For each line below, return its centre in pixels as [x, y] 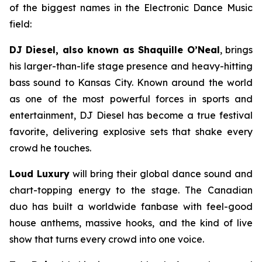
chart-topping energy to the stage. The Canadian [131, 190]
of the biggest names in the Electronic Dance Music [131, 8]
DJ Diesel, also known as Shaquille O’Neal [115, 50]
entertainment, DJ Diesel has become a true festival [131, 115]
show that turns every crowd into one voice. [107, 239]
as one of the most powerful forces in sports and [131, 99]
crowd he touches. [50, 148]
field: [20, 24]
